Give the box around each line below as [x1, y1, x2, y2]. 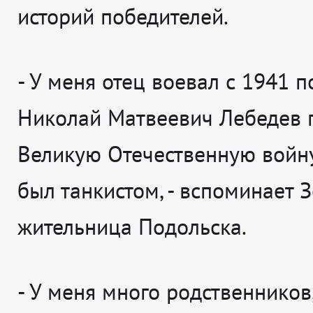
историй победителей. [17, 1, 228, 31]
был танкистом [17, 175, 159, 205]
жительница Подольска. [17, 212, 247, 242]
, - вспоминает [159, 175, 300, 205]
